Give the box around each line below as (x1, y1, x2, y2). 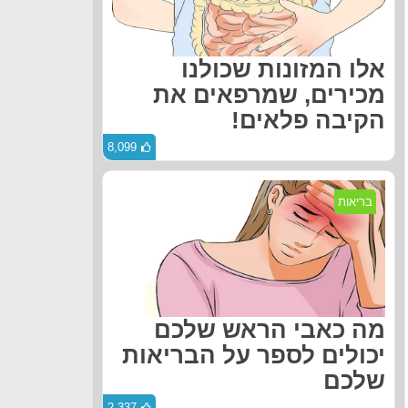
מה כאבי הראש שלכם (154, 316, 385, 342)
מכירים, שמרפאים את (153, 81, 385, 107)
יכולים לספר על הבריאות (122, 342, 385, 368)
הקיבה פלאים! (231, 107, 385, 133)
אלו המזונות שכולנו (181, 56, 385, 82)
